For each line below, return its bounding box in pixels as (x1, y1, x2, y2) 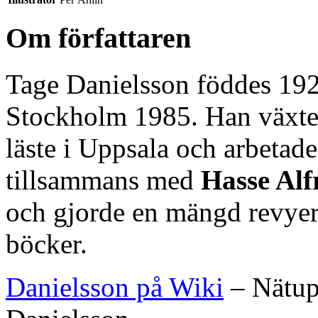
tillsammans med (6, 165, 201, 195)
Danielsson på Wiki (6, 272, 224, 302)
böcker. (6, 229, 87, 259)
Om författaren (6, 22, 191, 55)
